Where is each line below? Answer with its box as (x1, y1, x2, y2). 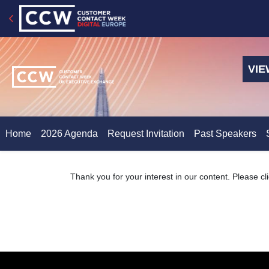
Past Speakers (194, 128, 256, 139)
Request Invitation (107, 128, 184, 139)
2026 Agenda (41, 128, 98, 139)
